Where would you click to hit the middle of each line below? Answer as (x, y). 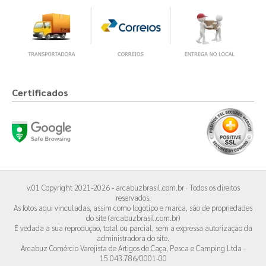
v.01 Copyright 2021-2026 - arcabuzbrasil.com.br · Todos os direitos (133, 187)
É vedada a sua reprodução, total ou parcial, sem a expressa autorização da (133, 228)
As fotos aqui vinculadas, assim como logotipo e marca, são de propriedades (133, 208)
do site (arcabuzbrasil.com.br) (133, 218)
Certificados (40, 92)
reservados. (133, 197)
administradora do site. (133, 238)
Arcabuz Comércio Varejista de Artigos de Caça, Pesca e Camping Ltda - (133, 248)
